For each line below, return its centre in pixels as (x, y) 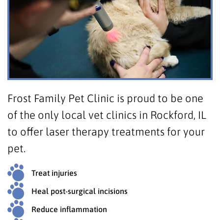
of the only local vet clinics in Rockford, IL (107, 115)
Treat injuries (54, 173)
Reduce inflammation (69, 209)
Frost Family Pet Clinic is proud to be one (105, 98)
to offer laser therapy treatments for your (106, 131)
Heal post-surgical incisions (80, 191)
